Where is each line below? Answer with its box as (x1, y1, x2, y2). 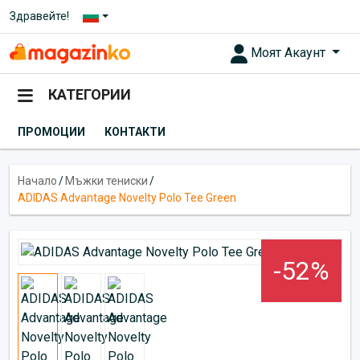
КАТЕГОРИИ (48, 86, 131, 104)
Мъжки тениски (65, 174, 148, 187)
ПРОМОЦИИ (18, 125, 85, 138)
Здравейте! (10, 10, 69, 22)
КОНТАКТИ (104, 125, 166, 138)
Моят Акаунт (251, 45, 329, 60)
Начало (18, 174, 57, 187)
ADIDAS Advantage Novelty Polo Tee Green (18, 190, 236, 204)
